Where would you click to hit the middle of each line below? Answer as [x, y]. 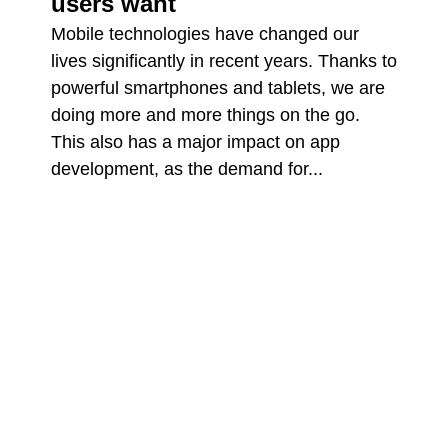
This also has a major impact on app [195, 141]
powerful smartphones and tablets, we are [217, 87]
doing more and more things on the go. [205, 114]
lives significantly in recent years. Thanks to [223, 60]
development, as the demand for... [186, 168]
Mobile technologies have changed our [204, 33]
